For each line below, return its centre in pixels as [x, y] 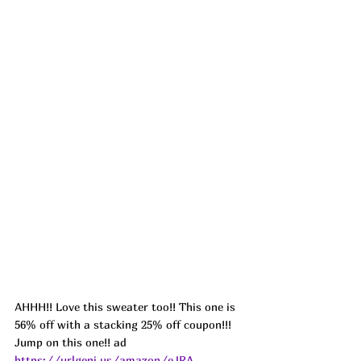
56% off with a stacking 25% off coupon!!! [124, 325]
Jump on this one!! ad [72, 342]
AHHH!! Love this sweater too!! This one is [127, 307]
